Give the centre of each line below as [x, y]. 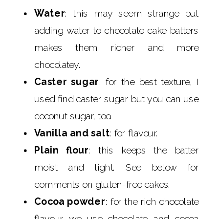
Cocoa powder [70, 201]
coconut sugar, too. [73, 115]
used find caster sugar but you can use [116, 98]
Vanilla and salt [72, 132]
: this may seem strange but [132, 13]
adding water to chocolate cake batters [116, 30]
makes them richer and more [116, 47]
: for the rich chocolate [152, 201]
